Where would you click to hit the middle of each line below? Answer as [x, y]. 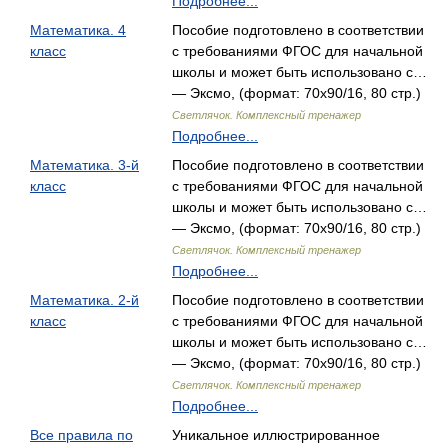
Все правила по [81, 435]
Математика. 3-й [84, 165]
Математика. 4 [78, 30]
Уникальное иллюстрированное [276, 435]
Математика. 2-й [84, 300]
